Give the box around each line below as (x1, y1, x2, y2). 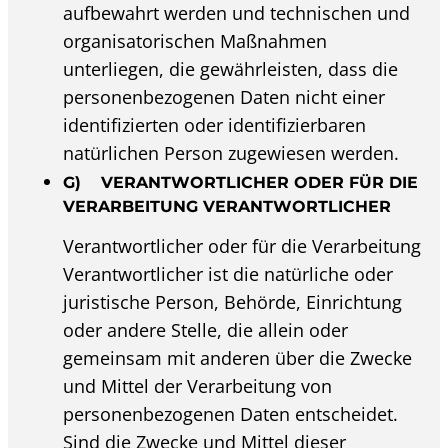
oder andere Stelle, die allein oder (63, 317, 349, 342)
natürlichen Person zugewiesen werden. (63, 141, 400, 166)
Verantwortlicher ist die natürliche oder (63, 261, 394, 286)
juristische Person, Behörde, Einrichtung (63, 289, 403, 314)
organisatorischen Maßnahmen (63, 29, 328, 54)
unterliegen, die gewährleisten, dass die (63, 57, 399, 82)
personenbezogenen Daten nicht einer (63, 85, 386, 110)
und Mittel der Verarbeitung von (63, 373, 333, 398)
